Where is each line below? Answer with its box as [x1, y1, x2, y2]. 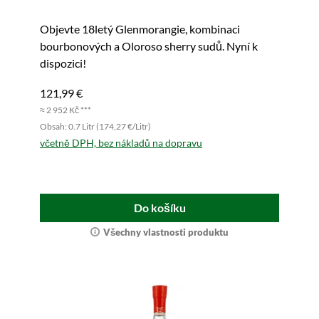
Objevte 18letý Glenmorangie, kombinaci [40, 22, 240, 36]
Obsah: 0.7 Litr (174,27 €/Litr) [40, 121, 151, 132]
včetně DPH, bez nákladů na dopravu [40, 137, 202, 149]
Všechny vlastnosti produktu [103, 226, 229, 238]
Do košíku [133, 201, 186, 214]
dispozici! [40, 56, 86, 70]
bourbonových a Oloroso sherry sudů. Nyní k [40, 39, 258, 53]
